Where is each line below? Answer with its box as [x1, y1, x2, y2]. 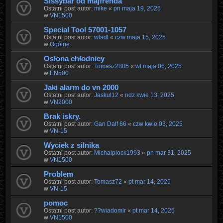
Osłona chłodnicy [43, 54, 105, 63]
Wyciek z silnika [43, 141, 99, 149]
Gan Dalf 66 [94, 120, 126, 127]
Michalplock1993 [94, 149, 140, 156]
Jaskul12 [94, 91, 118, 99]
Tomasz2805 [94, 62, 129, 70]
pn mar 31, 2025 [146, 149, 191, 156]
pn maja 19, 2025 [113, 4, 161, 12]
